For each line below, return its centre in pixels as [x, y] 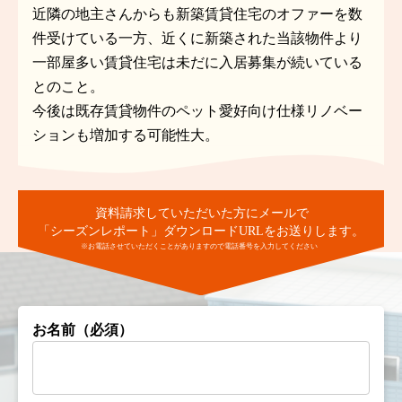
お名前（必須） [83, 329]
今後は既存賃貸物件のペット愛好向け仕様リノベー [197, 111]
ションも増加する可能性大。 [126, 135]
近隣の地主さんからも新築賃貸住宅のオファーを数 [197, 14]
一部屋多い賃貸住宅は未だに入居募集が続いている [197, 62]
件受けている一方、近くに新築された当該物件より [197, 38]
